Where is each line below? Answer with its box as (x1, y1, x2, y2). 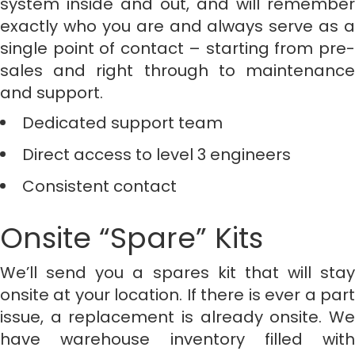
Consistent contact (22, 175, 177, 197)
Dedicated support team (22, 112, 223, 134)
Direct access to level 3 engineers (22, 143, 291, 166)
